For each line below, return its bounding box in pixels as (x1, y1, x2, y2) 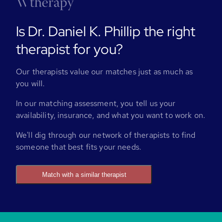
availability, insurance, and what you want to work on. (16, 110, 206, 120)
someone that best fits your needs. (16, 141, 142, 152)
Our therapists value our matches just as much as (16, 66, 193, 77)
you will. (16, 78, 45, 89)
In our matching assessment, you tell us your (16, 98, 176, 109)
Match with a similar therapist (42, 170, 126, 178)
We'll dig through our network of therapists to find (16, 129, 196, 140)
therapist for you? (16, 39, 123, 58)
